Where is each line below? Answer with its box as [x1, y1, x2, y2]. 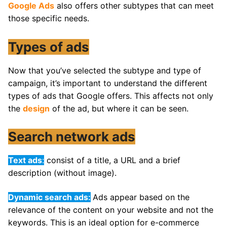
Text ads [8, 155, 42, 166]
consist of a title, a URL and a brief [44, 155, 180, 166]
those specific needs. [8, 13, 89, 24]
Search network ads [8, 129, 135, 145]
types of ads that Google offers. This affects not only [8, 90, 213, 101]
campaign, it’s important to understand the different [8, 78, 207, 88]
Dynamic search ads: [8, 192, 91, 202]
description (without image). [8, 168, 117, 178]
